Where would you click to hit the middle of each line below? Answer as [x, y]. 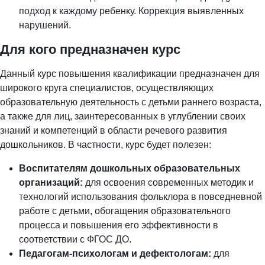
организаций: [51, 183]
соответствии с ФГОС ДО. [75, 240]
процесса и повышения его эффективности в [119, 225]
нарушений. [45, 25]
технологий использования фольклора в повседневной [140, 197]
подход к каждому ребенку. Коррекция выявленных [131, 11]
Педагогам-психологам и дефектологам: [115, 254]
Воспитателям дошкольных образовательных [130, 169]
